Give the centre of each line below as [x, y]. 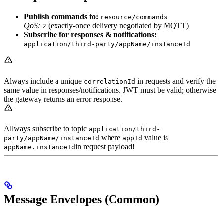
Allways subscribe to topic [46, 129]
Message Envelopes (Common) [82, 199]
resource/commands [134, 17]
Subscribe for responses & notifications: [90, 35]
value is [155, 138]
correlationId [110, 82]
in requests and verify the [175, 81]
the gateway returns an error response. [63, 99]
